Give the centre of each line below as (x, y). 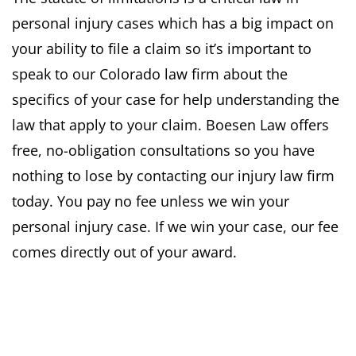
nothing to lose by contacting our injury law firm (173, 175)
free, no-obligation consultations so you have (163, 150)
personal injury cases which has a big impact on (173, 23)
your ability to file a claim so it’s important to (162, 48)
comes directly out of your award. (124, 252)
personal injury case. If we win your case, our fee (175, 226)
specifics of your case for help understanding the (176, 99)
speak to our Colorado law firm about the (150, 74)
